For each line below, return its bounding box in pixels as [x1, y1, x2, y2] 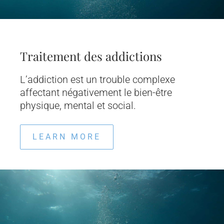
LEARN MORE [32, 132, 101, 142]
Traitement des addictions [20, 48, 162, 64]
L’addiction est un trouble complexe [20, 73, 175, 86]
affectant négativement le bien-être [20, 86, 172, 99]
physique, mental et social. [20, 99, 136, 112]
